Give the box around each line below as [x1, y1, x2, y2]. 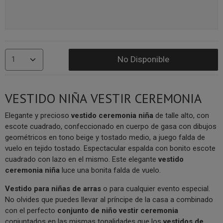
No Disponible [117, 54, 170, 64]
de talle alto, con [155, 111, 209, 120]
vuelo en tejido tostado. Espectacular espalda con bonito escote [5, 144, 216, 153]
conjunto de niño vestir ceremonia [57, 206, 178, 215]
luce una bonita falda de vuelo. [60, 166, 161, 175]
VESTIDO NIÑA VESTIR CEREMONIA [5, 90, 202, 107]
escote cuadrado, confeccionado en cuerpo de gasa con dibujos [5, 122, 217, 131]
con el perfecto [5, 206, 57, 215]
